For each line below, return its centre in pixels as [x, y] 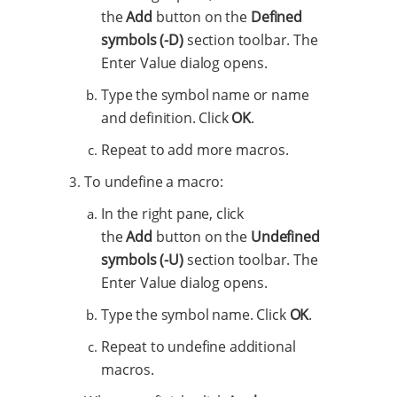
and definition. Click [167, 118]
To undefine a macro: [154, 182]
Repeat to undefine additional [198, 347]
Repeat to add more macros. [195, 150]
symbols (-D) [143, 40]
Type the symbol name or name [205, 95]
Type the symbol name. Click [195, 315]
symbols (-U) [143, 260]
